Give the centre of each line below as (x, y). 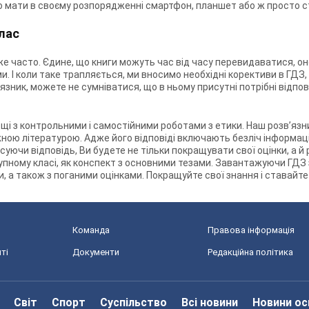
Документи (96, 252)
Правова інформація (251, 230)
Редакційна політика (250, 252)
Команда (91, 230)
